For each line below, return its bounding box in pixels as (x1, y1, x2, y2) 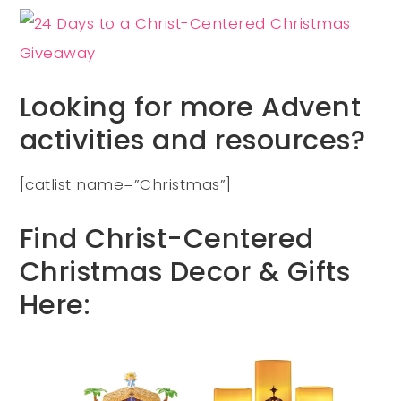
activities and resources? (19, 121, 366, 160)
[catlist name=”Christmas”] (19, 174, 232, 196)
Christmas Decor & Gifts (19, 252, 351, 292)
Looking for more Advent (19, 88, 362, 127)
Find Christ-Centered (19, 219, 314, 259)
